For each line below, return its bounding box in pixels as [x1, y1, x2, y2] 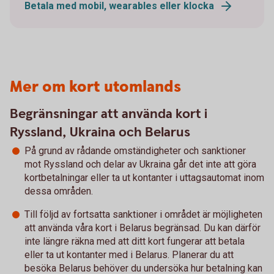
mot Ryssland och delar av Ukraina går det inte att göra [24, 158, 256, 170]
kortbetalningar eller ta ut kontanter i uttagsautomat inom [24, 171, 264, 183]
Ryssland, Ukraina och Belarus [10, 123, 190, 141]
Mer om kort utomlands [10, 76, 181, 98]
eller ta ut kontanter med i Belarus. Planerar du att [24, 248, 234, 261]
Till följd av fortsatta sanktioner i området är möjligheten [24, 208, 262, 220]
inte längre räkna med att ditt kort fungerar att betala [24, 235, 245, 247]
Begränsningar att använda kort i [10, 105, 207, 123]
